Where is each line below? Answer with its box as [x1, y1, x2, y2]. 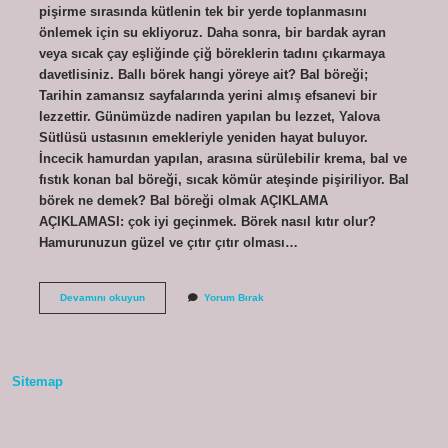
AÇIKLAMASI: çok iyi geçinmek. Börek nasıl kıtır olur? [38, 213, 376, 229]
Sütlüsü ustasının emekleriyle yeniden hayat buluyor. [38, 129, 368, 145]
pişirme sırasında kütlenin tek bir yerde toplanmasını [38, 3, 367, 19]
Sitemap [12, 374, 63, 390]
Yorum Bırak [203, 291, 264, 303]
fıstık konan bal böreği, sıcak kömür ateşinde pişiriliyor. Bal [38, 171, 409, 187]
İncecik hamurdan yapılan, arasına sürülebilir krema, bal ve [38, 150, 407, 166]
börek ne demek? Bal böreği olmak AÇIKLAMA [38, 192, 328, 208]
